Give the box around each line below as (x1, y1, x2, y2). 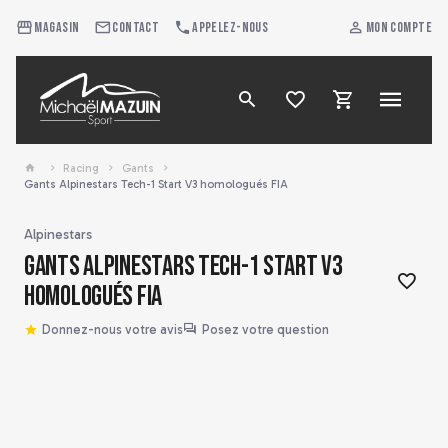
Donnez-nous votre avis (41, 321, 183, 337)
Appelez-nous (192, 19, 269, 36)
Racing (63, 161, 100, 175)
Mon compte (365, 19, 432, 36)
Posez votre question (202, 321, 330, 337)
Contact (112, 19, 160, 36)
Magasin (34, 19, 80, 36)
